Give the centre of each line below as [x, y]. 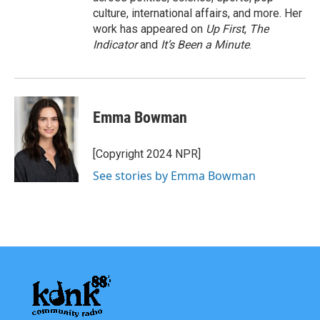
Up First [225, 29]
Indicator [116, 44]
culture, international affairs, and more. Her [197, 13]
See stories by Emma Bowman [174, 175]
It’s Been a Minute [205, 44]
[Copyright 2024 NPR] [147, 154]
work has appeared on [149, 29]
